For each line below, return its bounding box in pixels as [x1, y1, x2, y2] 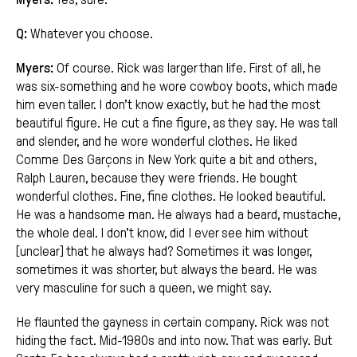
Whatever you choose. [27, 26, 153, 42]
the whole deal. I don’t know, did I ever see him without [16, 226, 308, 241]
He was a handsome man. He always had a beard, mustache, [16, 207, 340, 223]
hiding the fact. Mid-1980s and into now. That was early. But [16, 333, 332, 349]
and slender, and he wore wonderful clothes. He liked [16, 134, 297, 150]
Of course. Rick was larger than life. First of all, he [53, 61, 321, 76]
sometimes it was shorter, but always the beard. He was [16, 262, 317, 278]
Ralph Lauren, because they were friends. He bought [16, 171, 297, 186]
